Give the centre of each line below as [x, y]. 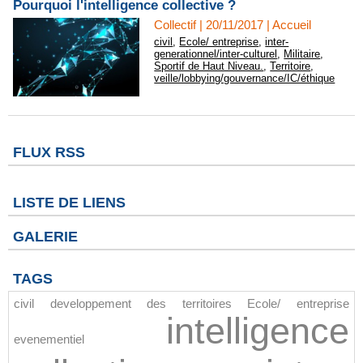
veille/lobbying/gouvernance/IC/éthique [245, 78]
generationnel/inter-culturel [216, 54]
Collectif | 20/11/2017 [209, 25]
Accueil [292, 25]
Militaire [302, 54]
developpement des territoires [141, 303]
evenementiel [49, 339]
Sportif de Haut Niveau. [209, 66]
